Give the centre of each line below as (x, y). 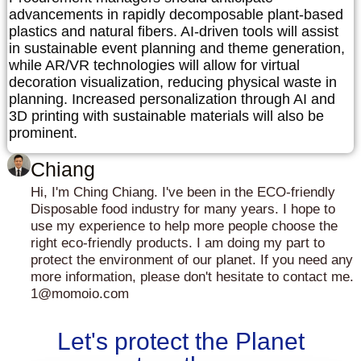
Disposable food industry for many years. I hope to (183, 210)
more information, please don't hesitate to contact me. (192, 277)
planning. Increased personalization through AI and (172, 99)
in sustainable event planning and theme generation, (177, 48)
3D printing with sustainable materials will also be (166, 116)
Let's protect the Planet (180, 341)
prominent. (43, 133)
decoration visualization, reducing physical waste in (173, 82)
